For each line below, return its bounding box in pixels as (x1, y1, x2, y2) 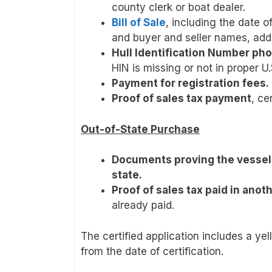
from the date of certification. (81, 245, 223, 257)
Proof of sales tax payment (112, 92, 251, 105)
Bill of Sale (112, 16, 166, 29)
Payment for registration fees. (112, 77, 269, 90)
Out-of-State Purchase (81, 123, 200, 135)
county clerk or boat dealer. (112, 1, 245, 14)
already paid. (112, 199, 174, 212)
